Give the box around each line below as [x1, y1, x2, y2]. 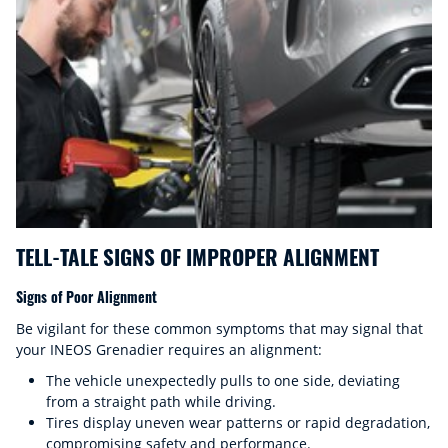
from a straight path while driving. [46, 392, 276, 411]
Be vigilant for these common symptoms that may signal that [16, 319, 423, 338]
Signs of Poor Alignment [16, 286, 157, 307]
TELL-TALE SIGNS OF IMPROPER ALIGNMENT [16, 241, 379, 272]
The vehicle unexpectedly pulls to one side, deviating [46, 371, 400, 390]
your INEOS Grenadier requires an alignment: [16, 340, 322, 359]
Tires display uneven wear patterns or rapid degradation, [46, 413, 430, 432]
